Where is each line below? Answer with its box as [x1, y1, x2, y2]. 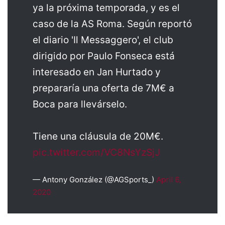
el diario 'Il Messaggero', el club [33, 34, 173, 46]
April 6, [156, 174, 181, 184]
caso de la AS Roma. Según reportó [33, 18, 192, 30]
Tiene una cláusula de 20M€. [33, 130, 163, 142]
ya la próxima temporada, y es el [33, 2, 180, 14]
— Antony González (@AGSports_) [33, 174, 156, 184]
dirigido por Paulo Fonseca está [33, 50, 175, 62]
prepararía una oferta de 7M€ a [33, 82, 174, 94]
